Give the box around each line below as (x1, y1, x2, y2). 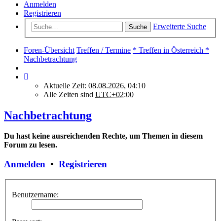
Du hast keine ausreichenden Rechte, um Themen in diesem (4, 132, 203, 141)
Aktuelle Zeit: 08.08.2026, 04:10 (43, 81, 146, 90)
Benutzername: (12, 190, 59, 199)
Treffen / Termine (76, 45, 131, 54)
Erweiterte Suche (153, 22, 206, 31)
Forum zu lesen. (4, 141, 57, 149)
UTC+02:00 (95, 90, 134, 99)
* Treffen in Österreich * (133, 45, 209, 54)
